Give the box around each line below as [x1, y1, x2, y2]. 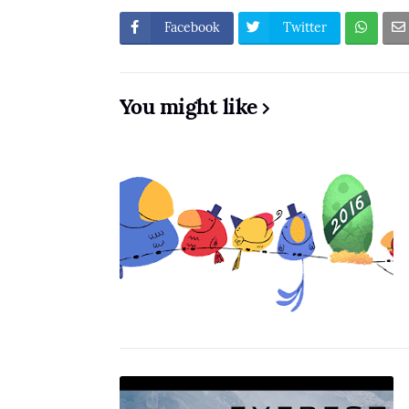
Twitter [282, 19, 327, 36]
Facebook [163, 19, 220, 36]
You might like [119, 93, 257, 120]
